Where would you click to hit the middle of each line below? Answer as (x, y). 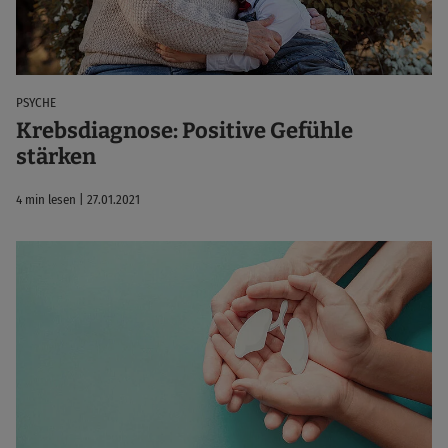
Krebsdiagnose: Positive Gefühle (184, 130)
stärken (56, 156)
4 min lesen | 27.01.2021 (78, 199)
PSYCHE (36, 102)
